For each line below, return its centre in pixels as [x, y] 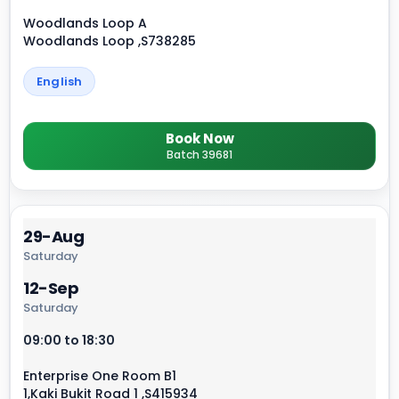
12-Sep [51, 289]
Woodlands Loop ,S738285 [110, 41]
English [60, 82]
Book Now [199, 139]
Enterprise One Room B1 [100, 376]
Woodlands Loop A [85, 24]
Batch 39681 [199, 155]
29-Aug [54, 237]
